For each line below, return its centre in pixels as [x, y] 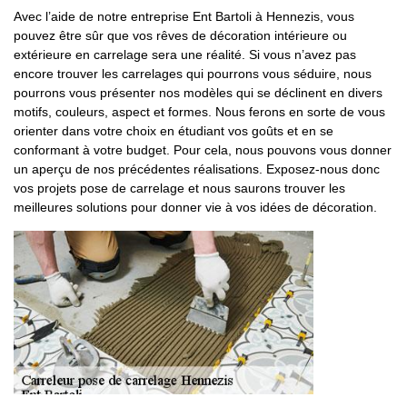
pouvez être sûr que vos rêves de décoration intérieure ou [180, 35]
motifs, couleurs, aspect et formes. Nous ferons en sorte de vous [199, 112]
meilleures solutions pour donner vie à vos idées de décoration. [195, 207]
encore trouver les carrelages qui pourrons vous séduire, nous [193, 74]
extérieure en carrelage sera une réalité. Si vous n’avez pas [185, 55]
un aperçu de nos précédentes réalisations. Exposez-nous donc [197, 169]
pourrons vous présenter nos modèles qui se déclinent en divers [198, 93]
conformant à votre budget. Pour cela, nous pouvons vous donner [203, 150]
